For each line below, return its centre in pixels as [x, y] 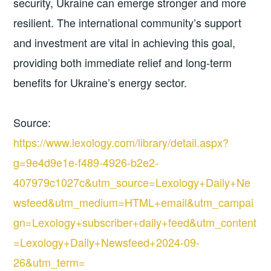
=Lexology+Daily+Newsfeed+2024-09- [107, 242]
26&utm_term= [50, 262]
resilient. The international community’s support [128, 23]
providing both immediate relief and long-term [123, 63]
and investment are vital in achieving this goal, [125, 43]
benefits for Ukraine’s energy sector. [100, 83]
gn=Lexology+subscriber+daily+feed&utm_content [135, 222]
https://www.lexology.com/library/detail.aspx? [121, 142]
